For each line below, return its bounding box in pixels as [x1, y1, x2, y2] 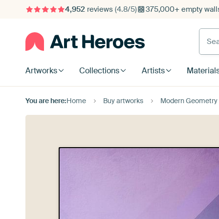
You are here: [25, 96, 66, 105]
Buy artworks [103, 96, 143, 105]
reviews [85, 4, 115, 14]
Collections [79, 66, 120, 76]
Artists [141, 66, 165, 76]
